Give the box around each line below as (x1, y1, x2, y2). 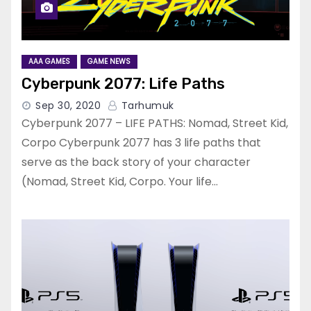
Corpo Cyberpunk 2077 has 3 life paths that (22, 135, 261, 151)
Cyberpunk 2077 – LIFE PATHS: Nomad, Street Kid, (22, 115, 288, 132)
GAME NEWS (87, 56, 131, 67)
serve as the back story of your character (22, 154, 251, 171)
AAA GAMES (28, 56, 70, 67)
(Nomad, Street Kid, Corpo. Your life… (22, 174, 218, 190)
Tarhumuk (118, 99, 174, 113)
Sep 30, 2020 (35, 99, 101, 113)
